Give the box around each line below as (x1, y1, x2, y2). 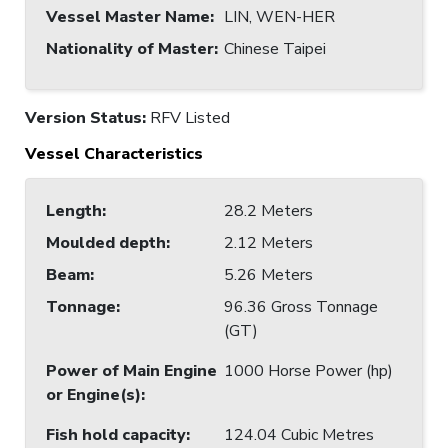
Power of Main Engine (46, 359, 217, 382)
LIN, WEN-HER (224, 5, 335, 28)
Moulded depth (46, 231, 166, 254)
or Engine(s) (46, 383, 141, 406)
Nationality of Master (46, 37, 214, 60)
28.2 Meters (224, 199, 313, 222)
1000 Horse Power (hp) (224, 359, 393, 382)
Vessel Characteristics (25, 142, 203, 165)
